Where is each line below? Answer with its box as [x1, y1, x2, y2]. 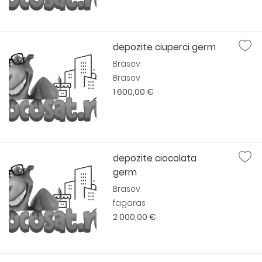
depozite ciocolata [113, 152, 197, 164]
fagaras [113, 198, 146, 209]
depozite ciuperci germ [113, 41, 216, 53]
